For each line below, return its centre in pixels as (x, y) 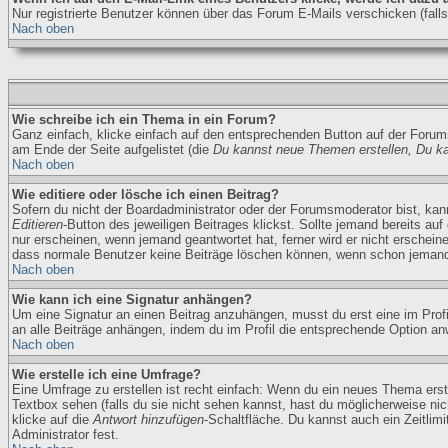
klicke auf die (52, 419)
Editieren (37, 224)
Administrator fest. (65, 434)
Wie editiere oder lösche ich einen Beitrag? (145, 194)
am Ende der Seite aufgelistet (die (112, 149)
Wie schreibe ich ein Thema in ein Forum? (144, 119)
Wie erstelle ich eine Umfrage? (106, 374)
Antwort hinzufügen (148, 419)
